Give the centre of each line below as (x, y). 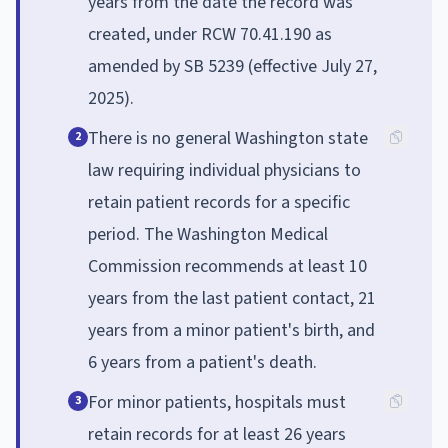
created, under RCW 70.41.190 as (210, 34)
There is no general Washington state (228, 138)
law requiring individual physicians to (224, 170)
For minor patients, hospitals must (217, 402)
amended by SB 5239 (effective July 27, (232, 66)
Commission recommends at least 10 (227, 266)
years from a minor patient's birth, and (231, 330)
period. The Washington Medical (208, 234)
